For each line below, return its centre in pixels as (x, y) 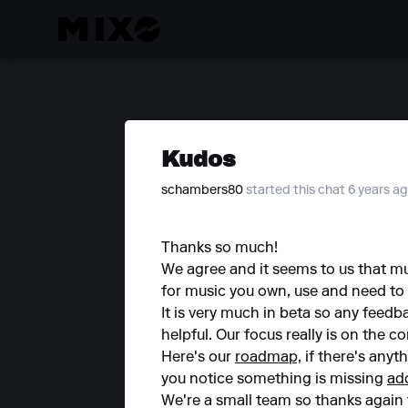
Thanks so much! (219, 249)
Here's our (198, 358)
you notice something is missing (274, 380)
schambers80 (202, 191)
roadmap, (268, 358)
